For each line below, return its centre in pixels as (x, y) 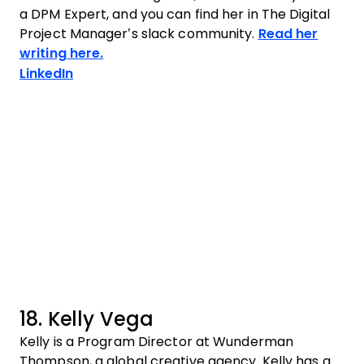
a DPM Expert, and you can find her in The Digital (175, 14)
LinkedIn (46, 74)
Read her (288, 34)
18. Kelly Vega (87, 319)
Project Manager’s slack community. (139, 34)
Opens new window (137, 73)
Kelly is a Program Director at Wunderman (156, 342)
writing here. (62, 53)
